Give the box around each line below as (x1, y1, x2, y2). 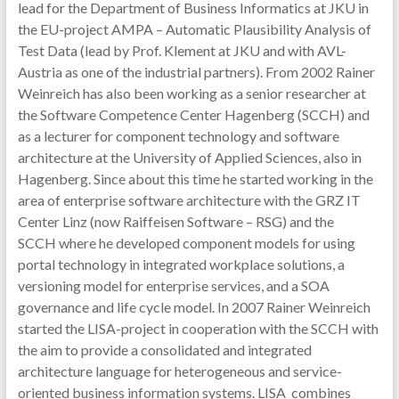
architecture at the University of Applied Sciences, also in (17, 149, 362, 166)
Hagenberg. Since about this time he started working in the (17, 170, 373, 187)
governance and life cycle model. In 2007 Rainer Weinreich (17, 298, 370, 315)
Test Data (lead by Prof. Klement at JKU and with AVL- (17, 42, 346, 59)
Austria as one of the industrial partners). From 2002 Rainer (17, 63, 375, 80)
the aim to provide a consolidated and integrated (17, 341, 312, 358)
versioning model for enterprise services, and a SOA (17, 277, 330, 294)
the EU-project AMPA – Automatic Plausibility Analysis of (17, 20, 371, 37)
